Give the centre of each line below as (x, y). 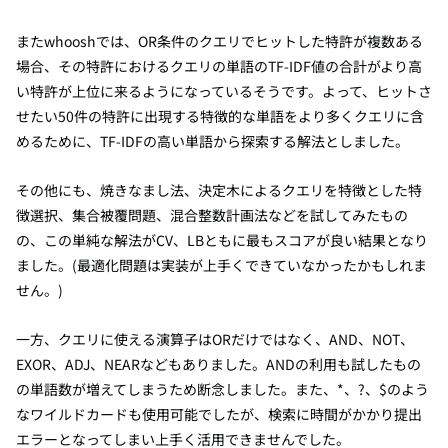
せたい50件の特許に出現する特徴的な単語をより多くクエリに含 (220, 116)
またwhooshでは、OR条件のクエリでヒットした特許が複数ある (219, 41)
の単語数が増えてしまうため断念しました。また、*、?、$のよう (222, 389)
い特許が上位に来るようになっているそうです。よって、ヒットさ (224, 91)
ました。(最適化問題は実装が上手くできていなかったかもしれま (221, 265)
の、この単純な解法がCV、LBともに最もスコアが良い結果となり (222, 240)
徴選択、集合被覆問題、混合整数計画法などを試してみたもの (212, 215)
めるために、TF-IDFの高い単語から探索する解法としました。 (212, 141)
